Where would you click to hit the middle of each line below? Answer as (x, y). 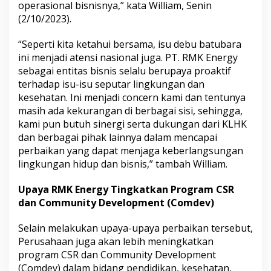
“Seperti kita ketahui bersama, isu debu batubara (130, 44)
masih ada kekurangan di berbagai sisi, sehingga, (130, 111)
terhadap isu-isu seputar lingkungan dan (111, 84)
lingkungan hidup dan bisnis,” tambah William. (123, 164)
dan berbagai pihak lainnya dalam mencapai (118, 138)
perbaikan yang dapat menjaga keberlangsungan (131, 151)
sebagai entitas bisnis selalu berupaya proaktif (125, 71)
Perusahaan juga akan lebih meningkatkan (116, 242)
